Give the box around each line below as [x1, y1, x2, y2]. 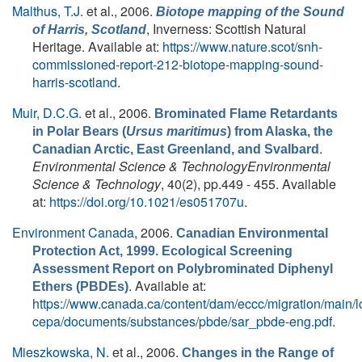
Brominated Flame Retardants [154, 107, 338, 120]
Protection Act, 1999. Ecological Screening [32, 244, 293, 258]
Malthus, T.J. [12, 2, 83, 20]
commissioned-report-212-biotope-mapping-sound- [32, 55, 323, 74]
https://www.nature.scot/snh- [162, 37, 322, 56]
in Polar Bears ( [32, 124, 126, 138]
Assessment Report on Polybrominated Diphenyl [32, 262, 333, 276]
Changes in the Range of [182, 346, 334, 360]
